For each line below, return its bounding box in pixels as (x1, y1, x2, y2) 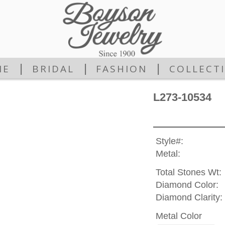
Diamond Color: (155, 180, 218, 190)
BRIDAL (32, 62, 74, 76)
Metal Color (155, 210, 202, 221)
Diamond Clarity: (155, 192, 222, 203)
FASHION (96, 62, 148, 76)
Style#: (155, 136, 183, 147)
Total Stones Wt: (155, 167, 221, 178)
